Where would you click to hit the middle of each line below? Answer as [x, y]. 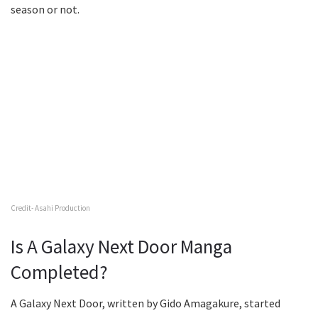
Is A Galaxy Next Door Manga [121, 246]
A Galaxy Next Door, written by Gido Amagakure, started [146, 303]
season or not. [46, 10]
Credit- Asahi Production [50, 208]
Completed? [59, 272]
